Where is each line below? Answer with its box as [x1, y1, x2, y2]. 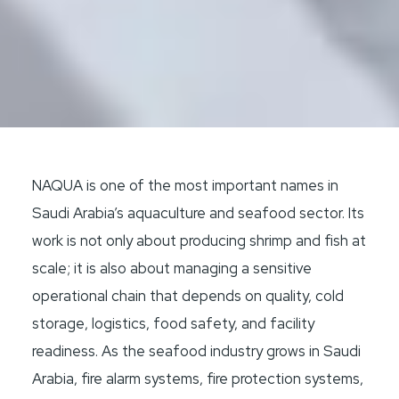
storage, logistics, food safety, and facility [32, 313, 315, 334]
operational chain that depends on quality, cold [32, 286, 345, 306]
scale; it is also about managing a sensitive [32, 258, 313, 279]
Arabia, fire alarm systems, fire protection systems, [32, 369, 364, 389]
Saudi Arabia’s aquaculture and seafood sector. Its [32, 203, 365, 224]
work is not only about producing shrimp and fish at [32, 231, 367, 251]
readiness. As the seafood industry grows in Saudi [32, 341, 362, 362]
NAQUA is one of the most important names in [32, 175, 339, 196]
